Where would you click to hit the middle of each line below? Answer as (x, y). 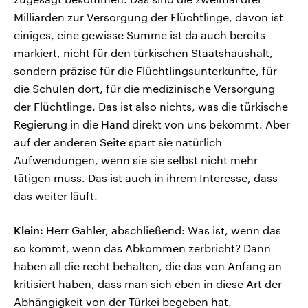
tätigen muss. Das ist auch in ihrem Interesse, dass (146, 178)
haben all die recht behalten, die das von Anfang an (148, 266)
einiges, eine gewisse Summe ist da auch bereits (140, 35)
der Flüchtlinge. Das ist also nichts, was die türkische (151, 107)
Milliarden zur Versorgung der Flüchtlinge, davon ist (148, 17)
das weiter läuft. (56, 196)
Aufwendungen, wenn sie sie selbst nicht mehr (136, 160)
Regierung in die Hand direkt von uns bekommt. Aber (152, 124)
